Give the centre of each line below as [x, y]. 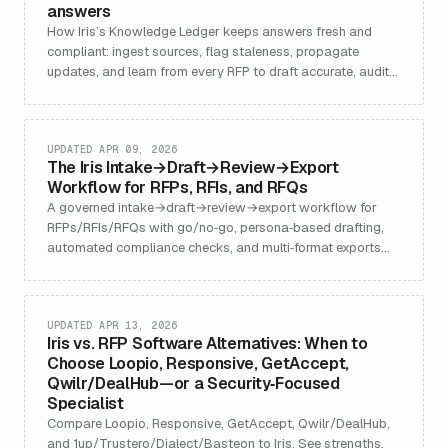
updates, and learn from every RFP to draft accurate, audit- [221, 71]
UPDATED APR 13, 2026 [112, 325]
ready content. [89, 91]
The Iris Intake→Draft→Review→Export [193, 167]
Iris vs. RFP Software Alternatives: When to [207, 343]
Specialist [85, 403]
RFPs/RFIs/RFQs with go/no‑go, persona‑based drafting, [215, 227]
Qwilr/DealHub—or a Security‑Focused [193, 383]
